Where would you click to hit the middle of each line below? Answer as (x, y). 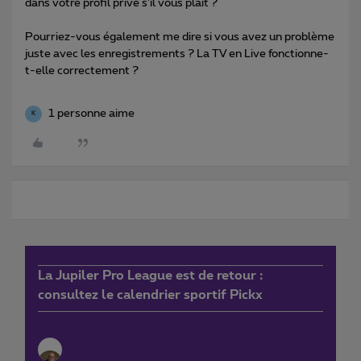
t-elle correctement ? (83, 71)
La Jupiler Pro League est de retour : (150, 275)
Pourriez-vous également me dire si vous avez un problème (180, 37)
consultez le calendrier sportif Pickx (150, 295)
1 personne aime (91, 113)
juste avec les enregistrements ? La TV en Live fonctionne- (177, 54)
